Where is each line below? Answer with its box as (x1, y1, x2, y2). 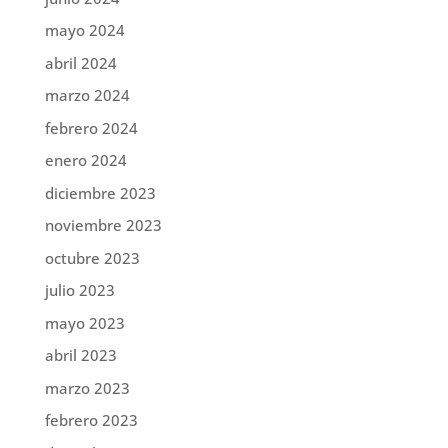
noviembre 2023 (44, 215, 162, 236)
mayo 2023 (44, 312, 125, 333)
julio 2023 (44, 280, 115, 301)
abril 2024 (44, 52, 117, 73)
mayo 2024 (44, 20, 125, 41)
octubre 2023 (44, 247, 140, 268)
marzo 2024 (44, 85, 130, 106)
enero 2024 (44, 150, 127, 171)
